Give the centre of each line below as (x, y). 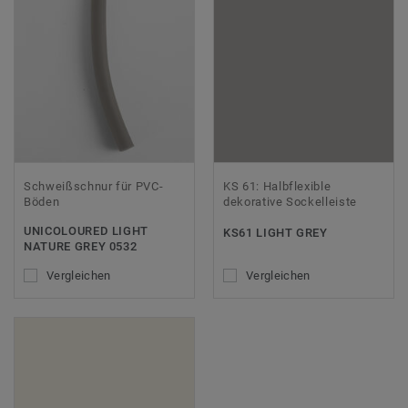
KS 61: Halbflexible (277, 187)
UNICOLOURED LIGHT (87, 231)
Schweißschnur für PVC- (94, 187)
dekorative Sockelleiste (290, 202)
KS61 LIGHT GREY (275, 233)
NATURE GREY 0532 (81, 247)
